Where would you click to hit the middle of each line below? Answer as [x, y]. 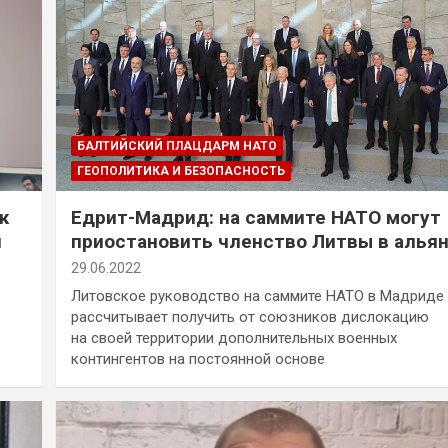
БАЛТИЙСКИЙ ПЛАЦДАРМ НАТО [176, 145]
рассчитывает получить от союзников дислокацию [249, 316]
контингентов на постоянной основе [197, 358]
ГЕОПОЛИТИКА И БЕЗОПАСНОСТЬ [180, 170]
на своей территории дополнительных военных [233, 337]
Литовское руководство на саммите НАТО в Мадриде [257, 295]
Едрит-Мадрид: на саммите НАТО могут [255, 217]
